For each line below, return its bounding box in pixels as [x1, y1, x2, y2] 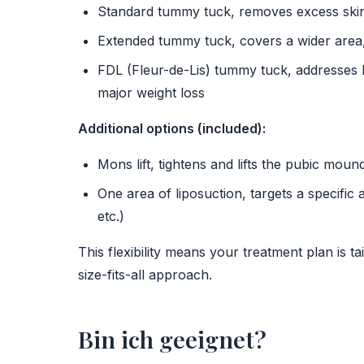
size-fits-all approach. [78, 266, 212, 283]
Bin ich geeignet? [78, 323, 266, 354]
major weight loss [97, 84, 205, 101]
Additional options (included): [78, 120, 266, 136]
